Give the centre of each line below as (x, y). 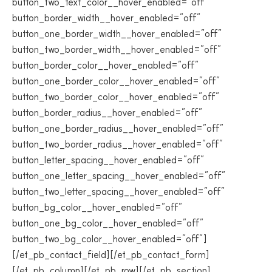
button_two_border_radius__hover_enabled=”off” (118, 144)
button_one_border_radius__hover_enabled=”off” (118, 128)
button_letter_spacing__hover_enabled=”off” (108, 160)
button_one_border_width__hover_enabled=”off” (117, 33)
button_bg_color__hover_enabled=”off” (97, 207)
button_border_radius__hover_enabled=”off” (107, 112)
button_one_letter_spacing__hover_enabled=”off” (119, 175)
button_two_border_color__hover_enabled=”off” (116, 97)
